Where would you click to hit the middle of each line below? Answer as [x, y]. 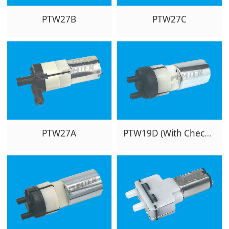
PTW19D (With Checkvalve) [208, 133]
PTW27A [59, 133]
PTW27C [169, 19]
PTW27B [59, 19]
